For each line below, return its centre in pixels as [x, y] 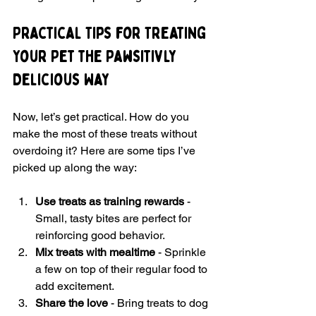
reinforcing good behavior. [100, 236]
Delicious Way [61, 80]
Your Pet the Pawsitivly [97, 57]
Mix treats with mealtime [95, 253]
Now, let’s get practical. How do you [102, 117]
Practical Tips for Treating [111, 34]
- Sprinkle [182, 253]
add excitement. [75, 286]
